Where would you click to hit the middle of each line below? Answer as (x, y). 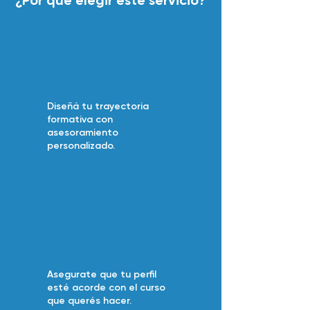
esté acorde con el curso (106, 288)
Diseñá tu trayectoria (98, 107)
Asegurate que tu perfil (102, 275)
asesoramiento (83, 133)
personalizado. (82, 146)
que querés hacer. (91, 301)
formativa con (80, 120)
